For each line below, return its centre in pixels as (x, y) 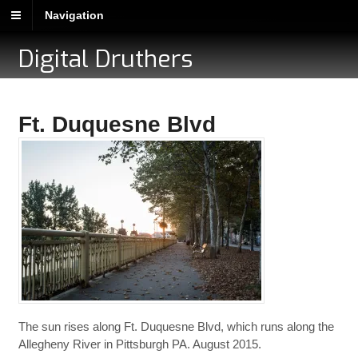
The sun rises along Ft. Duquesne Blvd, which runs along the (176, 327)
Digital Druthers (105, 60)
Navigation (74, 16)
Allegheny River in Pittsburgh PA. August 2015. (139, 344)
